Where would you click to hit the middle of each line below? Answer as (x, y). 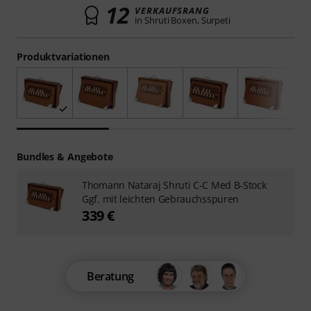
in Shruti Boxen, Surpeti (183, 20)
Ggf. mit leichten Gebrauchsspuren (161, 199)
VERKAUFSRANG (172, 10)
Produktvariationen (64, 57)
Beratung (110, 277)
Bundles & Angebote (65, 157)
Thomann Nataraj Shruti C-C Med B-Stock (174, 185)
